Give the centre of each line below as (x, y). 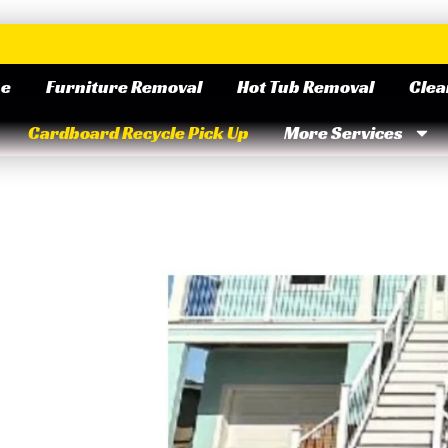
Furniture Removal (124, 86)
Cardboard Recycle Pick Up (138, 132)
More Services (343, 132)
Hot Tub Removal (306, 86)
